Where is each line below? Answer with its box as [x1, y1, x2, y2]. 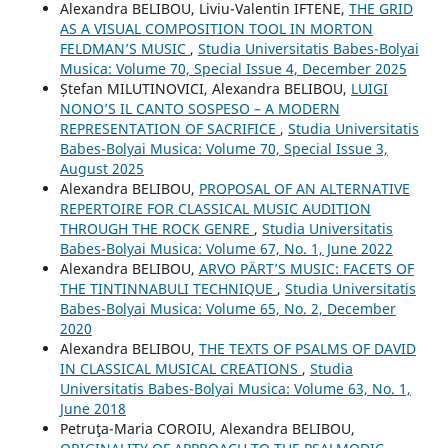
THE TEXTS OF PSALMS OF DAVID [198, 338, 416, 358]
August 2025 [59, 158, 144, 178]
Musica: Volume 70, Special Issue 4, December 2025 [59, 58, 407, 78]
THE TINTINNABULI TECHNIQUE [59, 278, 277, 298]
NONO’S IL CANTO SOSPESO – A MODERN [59, 98, 340, 118]
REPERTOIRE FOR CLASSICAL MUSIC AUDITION [59, 198, 371, 218]
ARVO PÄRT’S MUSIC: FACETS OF [198, 258, 414, 278]
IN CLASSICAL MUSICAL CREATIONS [59, 358, 302, 378]
